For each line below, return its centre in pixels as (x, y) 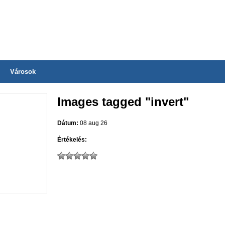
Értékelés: (72, 140)
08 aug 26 (93, 123)
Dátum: (68, 123)
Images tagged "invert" (123, 102)
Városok (23, 72)
